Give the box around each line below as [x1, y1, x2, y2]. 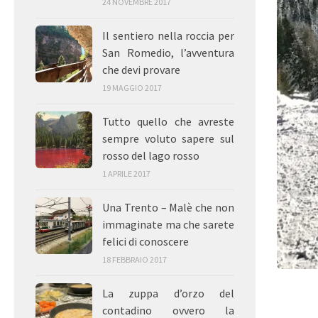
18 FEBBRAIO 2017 [102, 254, 167, 265]
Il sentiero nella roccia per [102, 28, 234, 43]
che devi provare [102, 62, 180, 77]
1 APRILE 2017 [102, 168, 150, 180]
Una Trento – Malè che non [102, 200, 234, 215]
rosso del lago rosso [102, 148, 199, 163]
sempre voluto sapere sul [102, 131, 234, 146]
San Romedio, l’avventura [102, 45, 234, 60]
